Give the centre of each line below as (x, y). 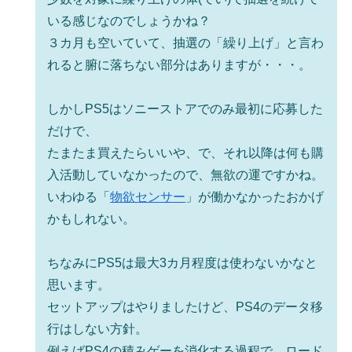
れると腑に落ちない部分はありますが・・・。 (180, 64)
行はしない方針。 (98, 328)
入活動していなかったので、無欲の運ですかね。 (186, 174)
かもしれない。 (92, 218)
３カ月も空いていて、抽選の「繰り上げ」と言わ (186, 42)
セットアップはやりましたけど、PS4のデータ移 (185, 306)
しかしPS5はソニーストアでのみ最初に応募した (185, 108)
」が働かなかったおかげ (255, 196)
